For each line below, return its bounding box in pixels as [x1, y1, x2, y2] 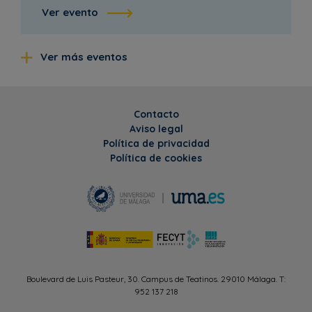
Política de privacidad [102, 137, 210, 150]
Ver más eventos [38, 50, 127, 64]
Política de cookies [110, 152, 202, 165]
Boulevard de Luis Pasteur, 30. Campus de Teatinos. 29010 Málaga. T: [26, 273, 286, 284]
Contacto [133, 108, 179, 121]
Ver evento [42, 6, 98, 19]
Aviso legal [129, 123, 183, 136]
